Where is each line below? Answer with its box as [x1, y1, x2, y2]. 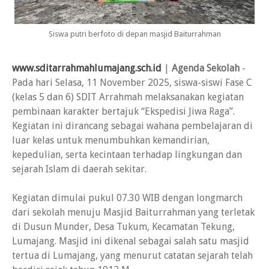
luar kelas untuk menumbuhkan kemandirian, [12, 134, 210, 147]
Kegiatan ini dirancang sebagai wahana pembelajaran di [12, 120, 253, 132]
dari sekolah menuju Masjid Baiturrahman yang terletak [12, 207, 255, 219]
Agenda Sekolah [172, 62, 240, 74]
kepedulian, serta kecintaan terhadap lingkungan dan [12, 149, 242, 161]
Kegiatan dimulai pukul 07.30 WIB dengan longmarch [12, 192, 243, 204]
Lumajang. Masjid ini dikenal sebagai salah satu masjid [12, 235, 249, 247]
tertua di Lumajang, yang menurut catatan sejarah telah [12, 250, 253, 262]
